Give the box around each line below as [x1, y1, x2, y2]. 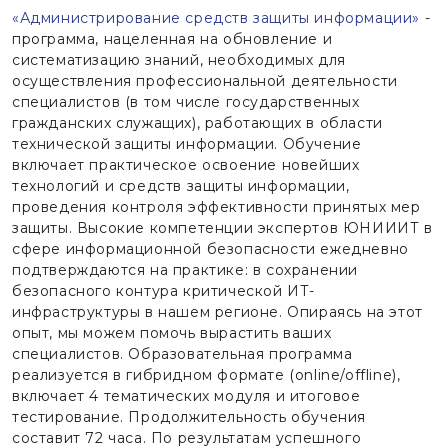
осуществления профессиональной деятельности [12, 71, 398, 90]
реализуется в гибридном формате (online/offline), [12, 365, 401, 384]
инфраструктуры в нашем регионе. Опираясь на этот [12, 302, 423, 321]
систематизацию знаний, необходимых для [12, 50, 346, 69]
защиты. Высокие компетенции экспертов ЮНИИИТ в [12, 218, 433, 237]
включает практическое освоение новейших [12, 155, 360, 174]
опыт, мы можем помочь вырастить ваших [12, 323, 332, 342]
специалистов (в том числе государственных [12, 92, 360, 111]
